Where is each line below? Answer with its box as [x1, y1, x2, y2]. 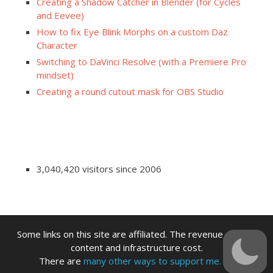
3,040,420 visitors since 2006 [37, 163, 161, 175]
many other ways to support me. [83, 255, 221, 268]
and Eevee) [37, 9, 84, 22]
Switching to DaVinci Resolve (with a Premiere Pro [37, 55, 246, 68]
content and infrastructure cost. [70, 241, 203, 254]
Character [37, 39, 77, 52]
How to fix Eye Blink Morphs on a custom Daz [37, 26, 228, 38]
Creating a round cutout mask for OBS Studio [37, 85, 224, 98]
